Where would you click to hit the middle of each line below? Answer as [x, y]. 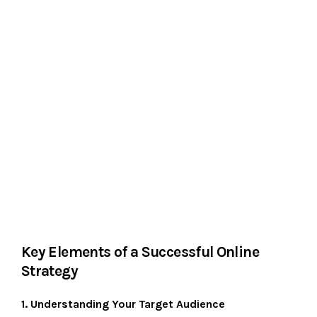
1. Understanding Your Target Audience [123, 304]
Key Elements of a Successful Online [140, 252]
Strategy [50, 271]
